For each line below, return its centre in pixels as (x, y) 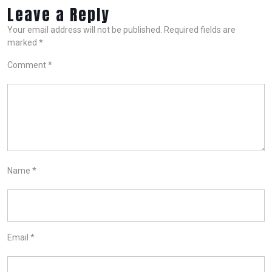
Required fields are (200, 30)
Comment (28, 65)
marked (23, 42)
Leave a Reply (59, 15)
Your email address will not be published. (85, 30)
